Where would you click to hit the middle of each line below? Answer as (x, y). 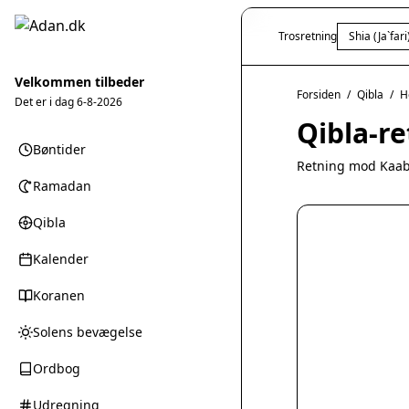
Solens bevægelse (88, 332)
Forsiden (319, 94)
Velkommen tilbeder (79, 82)
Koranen (59, 295)
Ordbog (57, 368)
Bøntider (59, 149)
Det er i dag (46, 102)
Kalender (61, 259)
